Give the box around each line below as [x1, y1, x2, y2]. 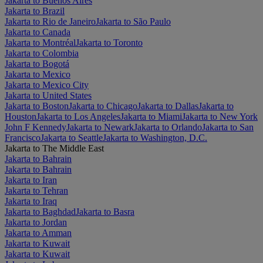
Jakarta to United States [5, 90, 92, 100]
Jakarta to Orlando [134, 122, 202, 132]
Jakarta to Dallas [137, 100, 198, 111]
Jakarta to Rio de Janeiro [5, 16, 96, 26]
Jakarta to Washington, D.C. [103, 132, 207, 143]
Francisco [5, 132, 41, 143]
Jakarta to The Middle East [5, 143, 104, 153]
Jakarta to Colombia [5, 48, 79, 58]
